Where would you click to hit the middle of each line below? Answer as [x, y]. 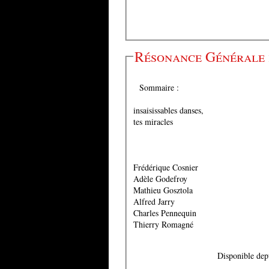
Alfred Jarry [154, 201]
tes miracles [153, 121]
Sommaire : [159, 87]
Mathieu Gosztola [163, 190]
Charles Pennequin [166, 213]
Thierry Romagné [163, 224]
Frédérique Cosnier [165, 167]
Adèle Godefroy [160, 178]
